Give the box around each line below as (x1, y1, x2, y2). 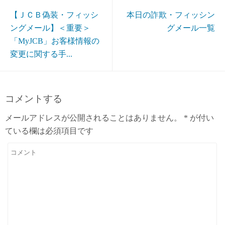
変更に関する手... (10, 50, 72, 59)
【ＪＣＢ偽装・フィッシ (10, 11, 98, 20)
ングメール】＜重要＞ (10, 24, 90, 33)
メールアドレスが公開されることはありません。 (5, 114, 182, 123)
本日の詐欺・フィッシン (127, 11, 215, 20)
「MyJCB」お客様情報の (10, 37, 99, 46)
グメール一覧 (167, 24, 215, 33)
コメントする (5, 93, 62, 104)
